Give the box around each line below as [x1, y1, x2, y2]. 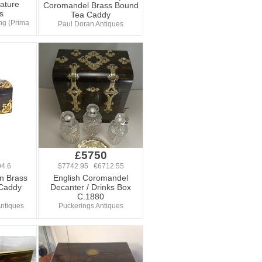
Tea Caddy [71, 10, 111, 19]
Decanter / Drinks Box [50, 182, 131, 192]
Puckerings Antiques [58, 202, 123, 210]
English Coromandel [53, 173, 128, 182]
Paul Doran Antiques [58, 20, 123, 28]
